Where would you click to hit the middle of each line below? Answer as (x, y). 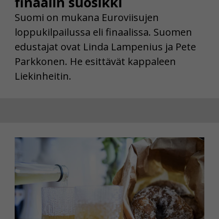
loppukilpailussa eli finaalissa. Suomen (103, 32)
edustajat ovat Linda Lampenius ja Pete (105, 47)
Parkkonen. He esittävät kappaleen (95, 62)
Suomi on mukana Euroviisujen (87, 18)
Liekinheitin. (43, 76)
